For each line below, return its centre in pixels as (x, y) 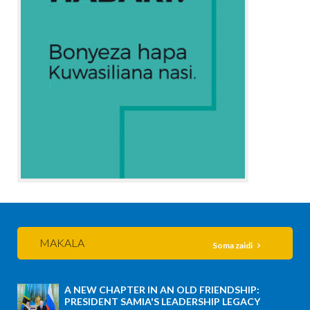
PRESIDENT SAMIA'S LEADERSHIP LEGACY (162, 302)
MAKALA (62, 243)
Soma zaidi (233, 246)
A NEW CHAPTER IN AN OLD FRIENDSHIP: (162, 290)
